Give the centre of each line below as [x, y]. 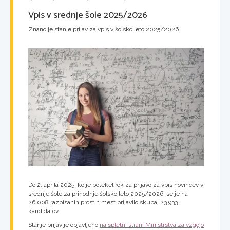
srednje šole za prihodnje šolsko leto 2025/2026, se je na [108, 193]
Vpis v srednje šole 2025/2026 [88, 15]
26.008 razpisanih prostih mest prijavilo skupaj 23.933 [103, 202]
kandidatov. [44, 211]
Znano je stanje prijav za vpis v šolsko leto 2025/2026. [104, 29]
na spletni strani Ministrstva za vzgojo [152, 225]
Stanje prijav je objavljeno [64, 225]
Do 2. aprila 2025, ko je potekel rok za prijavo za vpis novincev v [116, 185]
